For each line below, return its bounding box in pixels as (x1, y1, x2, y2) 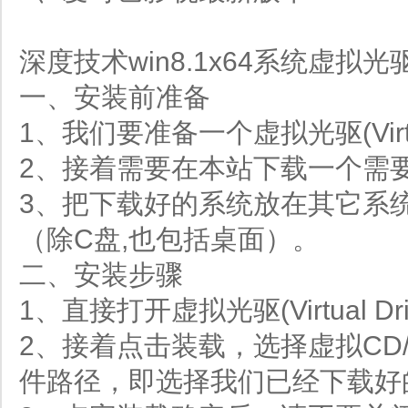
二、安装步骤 (18, 260, 183, 291)
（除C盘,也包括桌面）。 (18, 224, 320, 255)
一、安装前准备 (18, 82, 210, 113)
